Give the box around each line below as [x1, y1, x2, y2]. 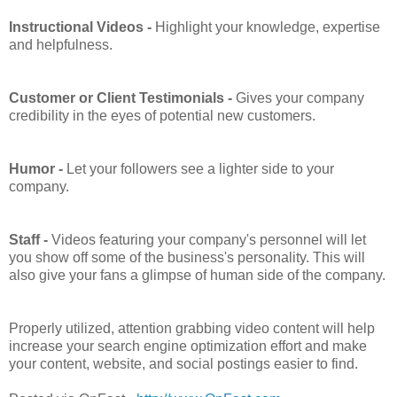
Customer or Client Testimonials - [9, 90, 232, 105]
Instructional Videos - [9, 19, 155, 35]
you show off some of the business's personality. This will [9, 249, 365, 265]
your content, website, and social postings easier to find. [9, 355, 358, 371]
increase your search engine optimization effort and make [9, 338, 367, 354]
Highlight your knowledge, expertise [155, 19, 380, 35]
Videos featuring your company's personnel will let [51, 231, 366, 247]
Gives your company [232, 90, 364, 105]
